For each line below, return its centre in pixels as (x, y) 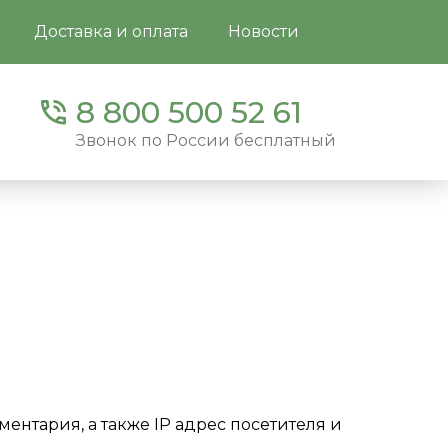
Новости (263, 31)
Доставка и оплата (110, 31)
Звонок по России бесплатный (206, 140)
